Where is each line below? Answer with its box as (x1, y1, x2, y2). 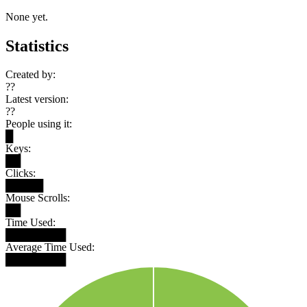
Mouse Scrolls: (5, 192, 70, 204)
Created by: (5, 69, 56, 81)
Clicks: (5, 167, 36, 180)
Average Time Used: (5, 241, 95, 254)
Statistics (5, 36, 69, 55)
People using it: (5, 118, 72, 130)
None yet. (5, 10, 48, 23)
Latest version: (5, 93, 69, 106)
